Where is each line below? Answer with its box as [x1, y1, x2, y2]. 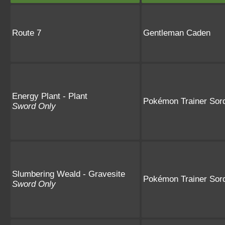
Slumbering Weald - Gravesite [12, 169, 125, 179]
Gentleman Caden [143, 28, 210, 38]
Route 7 [12, 28, 41, 38]
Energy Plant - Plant [12, 91, 87, 101]
